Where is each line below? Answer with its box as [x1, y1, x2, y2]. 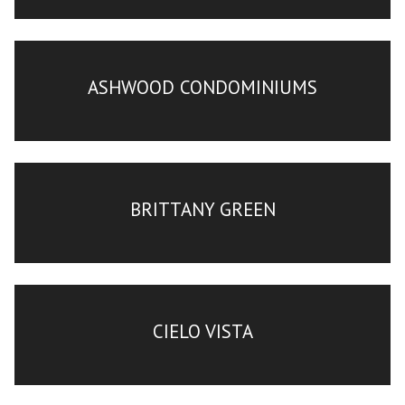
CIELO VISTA [152, 318, 253, 344]
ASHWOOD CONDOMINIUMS [88, 74, 317, 99]
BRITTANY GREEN [129, 196, 276, 221]
